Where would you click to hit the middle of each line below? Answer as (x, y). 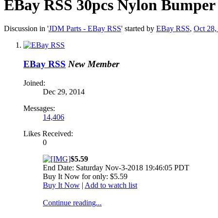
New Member (94, 64)
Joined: (34, 83)
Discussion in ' (26, 29)
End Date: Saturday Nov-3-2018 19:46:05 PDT (116, 167)
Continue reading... (72, 202)
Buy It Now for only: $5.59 (85, 176)
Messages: (39, 108)
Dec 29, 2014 (64, 91)
